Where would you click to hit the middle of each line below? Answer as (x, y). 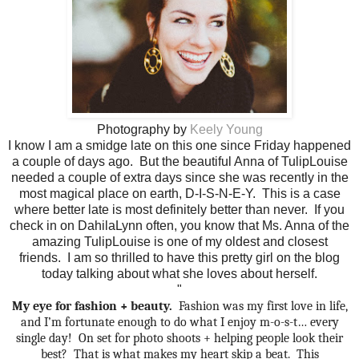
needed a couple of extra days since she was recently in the (179, 178)
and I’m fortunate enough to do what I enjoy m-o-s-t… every (179, 323)
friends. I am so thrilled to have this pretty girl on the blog (179, 258)
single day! (44, 339)
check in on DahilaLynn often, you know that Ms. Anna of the (179, 226)
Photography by (143, 130)
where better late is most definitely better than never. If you (179, 210)
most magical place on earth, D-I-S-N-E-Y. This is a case (179, 194)
